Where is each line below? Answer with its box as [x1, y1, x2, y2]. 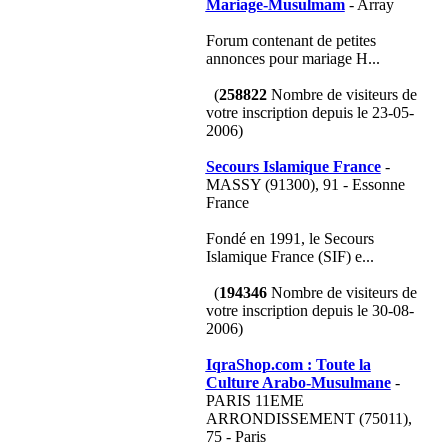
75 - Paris [205, 428, 266, 445]
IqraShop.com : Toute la [205, 356, 371, 373]
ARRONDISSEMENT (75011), [205, 410, 412, 427]
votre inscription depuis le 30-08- [205, 302, 414, 319]
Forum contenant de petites [205, 32, 376, 49]
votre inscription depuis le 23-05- [205, 104, 414, 121]
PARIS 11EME [205, 392, 304, 409]
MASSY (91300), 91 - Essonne [205, 176, 405, 193]
